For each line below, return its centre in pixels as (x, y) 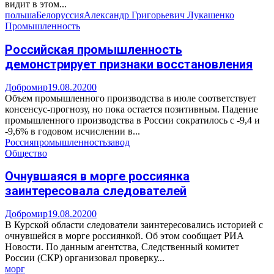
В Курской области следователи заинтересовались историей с (134, 224)
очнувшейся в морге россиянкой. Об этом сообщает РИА (124, 235)
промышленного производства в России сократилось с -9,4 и (132, 120)
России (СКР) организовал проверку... (85, 257)
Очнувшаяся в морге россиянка (97, 176)
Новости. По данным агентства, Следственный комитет (122, 246)
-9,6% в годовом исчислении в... (72, 131)
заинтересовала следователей (96, 191)
